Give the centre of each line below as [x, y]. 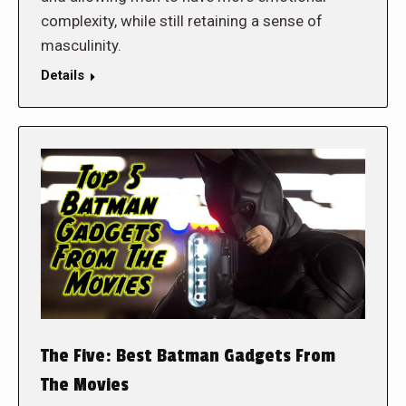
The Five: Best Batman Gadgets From [188, 357]
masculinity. [81, 46]
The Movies [85, 386]
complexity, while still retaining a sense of [182, 21]
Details [63, 76]
